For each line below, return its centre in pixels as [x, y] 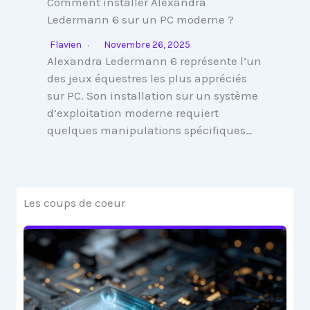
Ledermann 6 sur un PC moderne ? [140, 19]
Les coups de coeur [74, 203]
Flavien [66, 45]
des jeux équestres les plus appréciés [147, 78]
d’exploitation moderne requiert [133, 113]
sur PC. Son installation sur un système [153, 95]
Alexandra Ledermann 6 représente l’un [154, 61]
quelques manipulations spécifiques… [150, 130]
